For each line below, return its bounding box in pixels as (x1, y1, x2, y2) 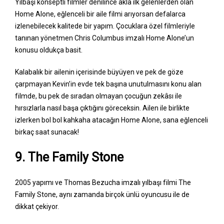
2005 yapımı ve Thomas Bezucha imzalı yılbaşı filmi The (15, 178, 191, 186)
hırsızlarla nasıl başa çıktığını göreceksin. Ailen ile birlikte (15, 103, 189, 112)
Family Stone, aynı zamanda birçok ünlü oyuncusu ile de (15, 190, 189, 198)
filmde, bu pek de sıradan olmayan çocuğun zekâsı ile (15, 91, 182, 100)
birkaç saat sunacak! (15, 127, 80, 136)
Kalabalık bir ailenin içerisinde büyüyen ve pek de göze (15, 67, 183, 76)
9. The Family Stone (15, 149, 123, 164)
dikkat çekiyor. (15, 202, 60, 210)
